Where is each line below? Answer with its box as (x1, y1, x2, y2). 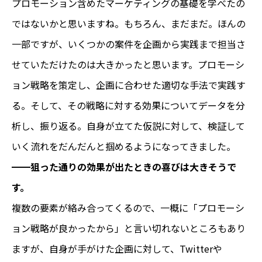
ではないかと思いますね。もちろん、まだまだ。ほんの (12, 16, 246, 30)
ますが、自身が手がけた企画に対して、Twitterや (12, 241, 222, 256)
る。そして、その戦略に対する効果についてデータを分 (12, 98, 245, 112)
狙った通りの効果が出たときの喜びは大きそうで (30, 159, 236, 174)
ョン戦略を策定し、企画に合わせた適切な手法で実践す (12, 77, 246, 92)
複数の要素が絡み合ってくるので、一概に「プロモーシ (12, 200, 244, 215)
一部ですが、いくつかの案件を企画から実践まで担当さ (12, 36, 246, 51)
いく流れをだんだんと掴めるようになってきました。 (12, 139, 236, 153)
